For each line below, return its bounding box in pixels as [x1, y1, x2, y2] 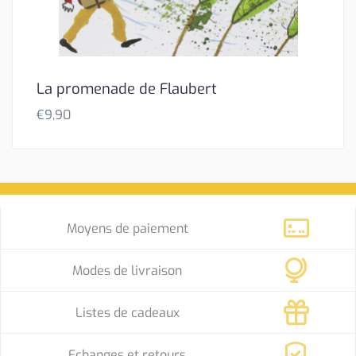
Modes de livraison [72, 261, 183, 279]
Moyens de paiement [66, 219, 188, 237]
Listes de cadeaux [75, 304, 180, 321]
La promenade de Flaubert [37, 79, 217, 99]
